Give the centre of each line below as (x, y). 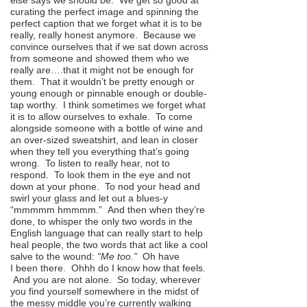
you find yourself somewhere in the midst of (105, 292)
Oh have (161, 257)
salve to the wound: (54, 257)
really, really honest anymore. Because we (103, 35)
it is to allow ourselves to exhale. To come (101, 117)
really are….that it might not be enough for (102, 70)
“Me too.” (120, 257)
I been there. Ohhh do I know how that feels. (108, 268)
